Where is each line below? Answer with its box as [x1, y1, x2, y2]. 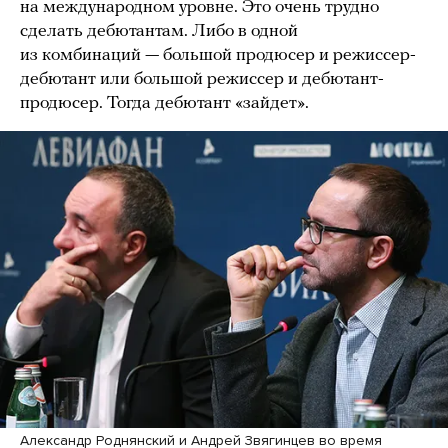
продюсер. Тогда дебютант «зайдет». [20, 93, 309, 113]
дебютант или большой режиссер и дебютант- [20, 69, 384, 89]
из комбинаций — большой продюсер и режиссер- [20, 45, 416, 65]
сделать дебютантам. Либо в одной [20, 21, 298, 41]
